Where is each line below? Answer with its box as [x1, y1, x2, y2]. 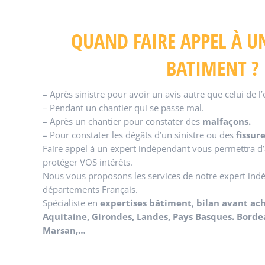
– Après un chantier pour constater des [43, 115, 202, 127]
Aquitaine [43, 211, 87, 222]
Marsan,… [43, 224, 86, 236]
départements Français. [43, 183, 138, 195]
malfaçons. [202, 115, 251, 127]
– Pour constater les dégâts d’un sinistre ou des [43, 129, 236, 141]
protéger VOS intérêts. [43, 156, 132, 168]
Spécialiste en [43, 197, 100, 209]
